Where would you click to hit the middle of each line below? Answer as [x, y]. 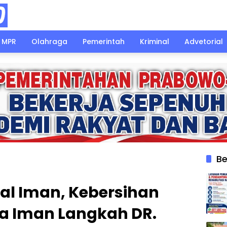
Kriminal [155, 41]
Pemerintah [104, 41]
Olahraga [49, 41]
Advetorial [204, 41]
